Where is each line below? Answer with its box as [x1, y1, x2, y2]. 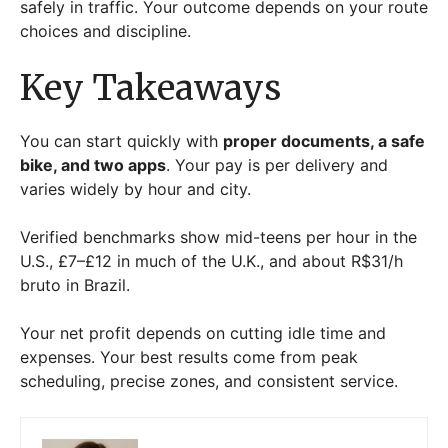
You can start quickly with [20, 130, 223, 151]
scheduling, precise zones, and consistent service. [20, 370, 398, 391]
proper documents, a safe [223, 130, 425, 151]
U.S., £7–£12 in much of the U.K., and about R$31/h [20, 250, 403, 271]
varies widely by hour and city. [20, 178, 256, 199]
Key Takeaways [20, 65, 281, 110]
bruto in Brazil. [20, 274, 130, 295]
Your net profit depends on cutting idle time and [20, 322, 386, 343]
